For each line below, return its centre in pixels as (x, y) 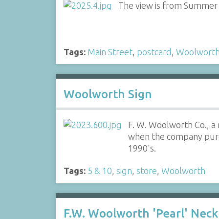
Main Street (110, 52)
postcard (154, 52)
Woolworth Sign (108, 94)
